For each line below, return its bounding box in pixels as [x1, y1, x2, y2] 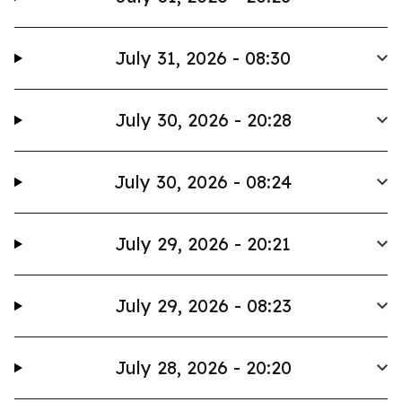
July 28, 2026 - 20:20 [114, 356, 292, 379]
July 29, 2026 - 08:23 [114, 294, 292, 317]
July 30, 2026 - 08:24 [114, 170, 293, 193]
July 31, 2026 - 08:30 [115, 47, 292, 69]
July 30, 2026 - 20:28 [114, 109, 292, 131]
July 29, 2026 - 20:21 [115, 232, 292, 255]
